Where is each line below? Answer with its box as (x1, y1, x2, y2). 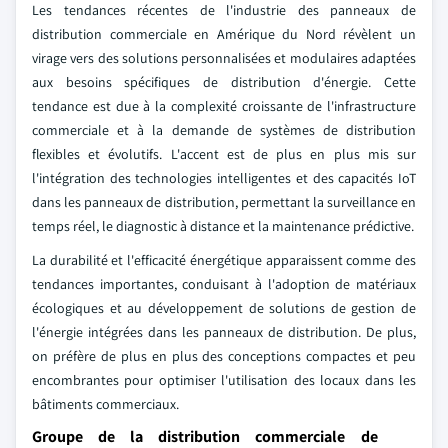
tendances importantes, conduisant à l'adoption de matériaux (32, 275, 416, 293)
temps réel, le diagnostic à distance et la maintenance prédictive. (32, 217, 414, 235)
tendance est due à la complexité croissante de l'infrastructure (32, 97, 416, 115)
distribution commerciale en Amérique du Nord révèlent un (32, 25, 416, 43)
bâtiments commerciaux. (32, 395, 179, 413)
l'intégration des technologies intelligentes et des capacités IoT (32, 169, 416, 187)
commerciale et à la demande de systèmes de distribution (32, 121, 416, 139)
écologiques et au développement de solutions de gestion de (32, 299, 416, 317)
